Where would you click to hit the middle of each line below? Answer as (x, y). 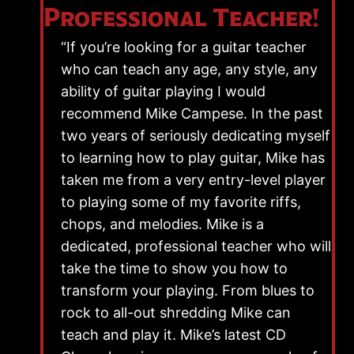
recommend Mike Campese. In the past (192, 113)
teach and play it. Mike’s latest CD (173, 334)
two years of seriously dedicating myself (196, 135)
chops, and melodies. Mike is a (162, 224)
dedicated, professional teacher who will (196, 246)
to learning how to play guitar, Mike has (193, 157)
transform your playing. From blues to (188, 290)
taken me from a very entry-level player (193, 179)
